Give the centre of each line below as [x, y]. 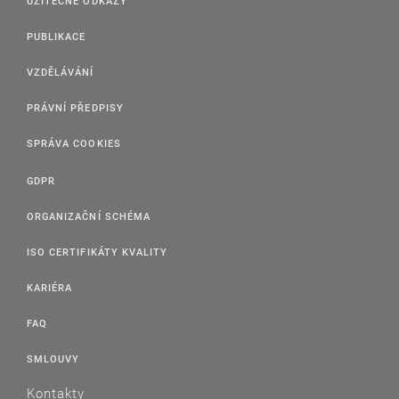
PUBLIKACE [57, 37]
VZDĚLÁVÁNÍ [61, 72]
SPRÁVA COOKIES [74, 143]
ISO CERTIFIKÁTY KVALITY [98, 252]
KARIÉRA [50, 288]
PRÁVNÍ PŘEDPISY [75, 108]
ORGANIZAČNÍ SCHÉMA [89, 216]
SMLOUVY [53, 359]
